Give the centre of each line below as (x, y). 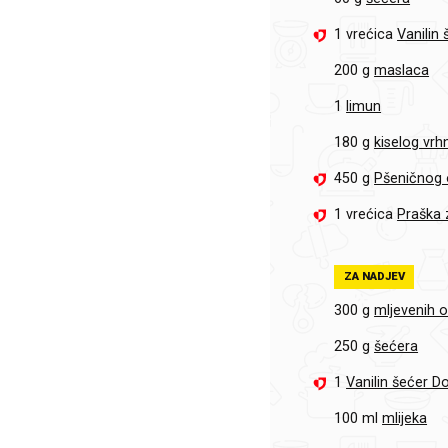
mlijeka (405, 419)
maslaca (402, 71)
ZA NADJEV (374, 276)
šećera (396, 347)
